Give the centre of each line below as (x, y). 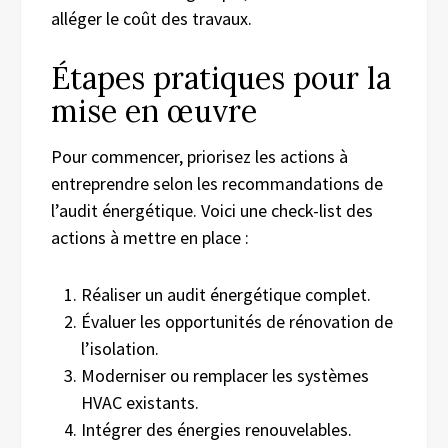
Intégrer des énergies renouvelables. (216, 429)
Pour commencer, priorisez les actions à (199, 156)
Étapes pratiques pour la (221, 77)
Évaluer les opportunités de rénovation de (237, 321)
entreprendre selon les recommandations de (217, 183)
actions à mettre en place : (150, 237)
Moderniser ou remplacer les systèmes (225, 375)
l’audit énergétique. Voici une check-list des (212, 210)
